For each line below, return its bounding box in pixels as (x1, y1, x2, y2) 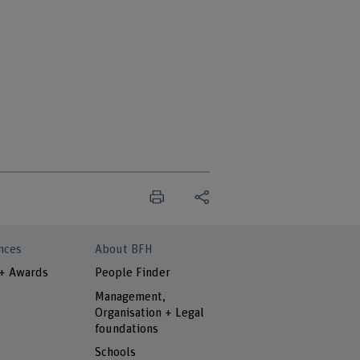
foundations (95, 322, 159, 335)
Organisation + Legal (95, 306, 205, 319)
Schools (95, 346, 137, 358)
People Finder (95, 267, 171, 280)
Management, (95, 290, 166, 303)
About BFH (95, 243, 153, 256)
